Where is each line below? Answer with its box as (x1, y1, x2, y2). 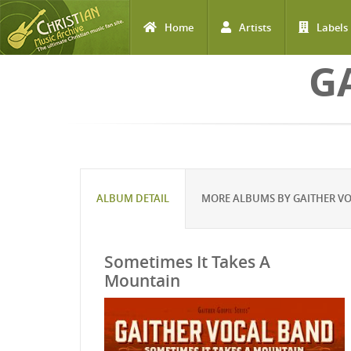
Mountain (104, 270, 180, 291)
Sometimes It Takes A (104, 251, 270, 273)
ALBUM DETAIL (96, 191, 169, 205)
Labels (317, 20, 348, 34)
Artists (239, 20, 271, 34)
